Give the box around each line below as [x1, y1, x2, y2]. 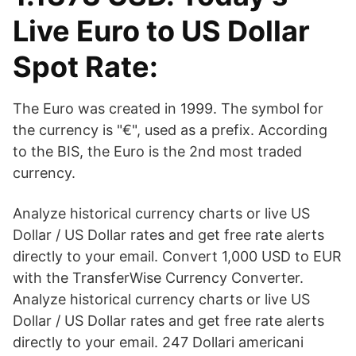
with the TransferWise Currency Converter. [13, 269, 304, 286]
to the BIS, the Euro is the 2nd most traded [13, 143, 302, 160]
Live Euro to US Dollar [13, 14, 310, 48]
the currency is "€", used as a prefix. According [13, 122, 327, 138]
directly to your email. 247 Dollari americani [13, 334, 304, 350]
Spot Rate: [13, 49, 158, 84]
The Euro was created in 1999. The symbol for [13, 100, 323, 117]
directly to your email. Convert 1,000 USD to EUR [13, 248, 342, 265]
